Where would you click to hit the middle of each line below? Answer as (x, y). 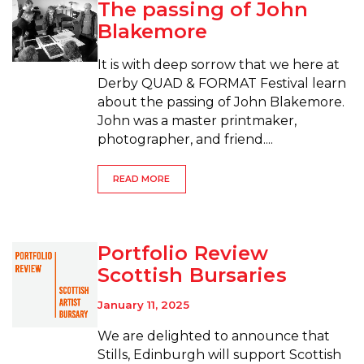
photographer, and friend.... (185, 139)
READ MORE (142, 180)
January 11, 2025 (143, 305)
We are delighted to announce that (213, 336)
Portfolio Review (183, 253)
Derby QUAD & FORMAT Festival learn (221, 83)
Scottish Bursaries (192, 275)
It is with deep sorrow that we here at (218, 64)
